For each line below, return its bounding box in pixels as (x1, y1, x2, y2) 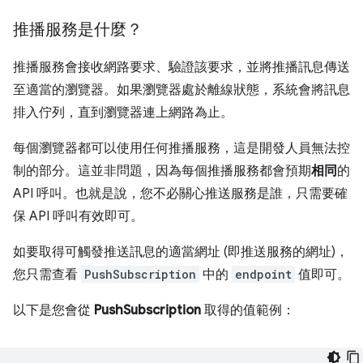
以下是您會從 (13, 301, 94, 318)
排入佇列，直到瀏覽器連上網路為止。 (13, 104, 233, 121)
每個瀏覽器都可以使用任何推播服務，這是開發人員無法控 (13, 139, 350, 156)
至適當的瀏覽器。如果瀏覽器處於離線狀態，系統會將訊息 (13, 81, 350, 98)
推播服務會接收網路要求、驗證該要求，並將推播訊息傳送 (13, 58, 350, 75)
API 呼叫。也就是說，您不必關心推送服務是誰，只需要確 (13, 185, 348, 202)
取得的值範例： (201, 301, 295, 318)
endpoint (235, 266, 292, 282)
